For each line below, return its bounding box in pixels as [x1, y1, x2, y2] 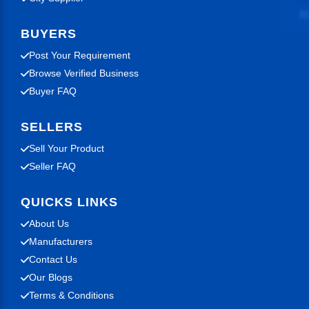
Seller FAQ [29, 161, 76, 172]
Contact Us [29, 254, 77, 265]
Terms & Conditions [29, 290, 114, 301]
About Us [29, 218, 69, 229]
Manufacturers [29, 236, 92, 247]
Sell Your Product [29, 143, 104, 154]
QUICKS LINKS [21, 195, 118, 209]
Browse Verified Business [29, 68, 139, 79]
